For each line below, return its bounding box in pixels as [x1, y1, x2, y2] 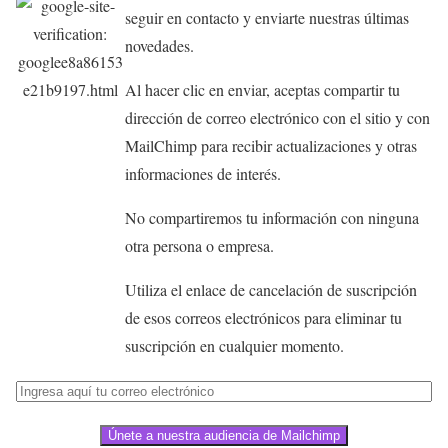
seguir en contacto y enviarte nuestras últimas [124, 7, 409, 29]
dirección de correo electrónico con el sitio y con [124, 107, 430, 129]
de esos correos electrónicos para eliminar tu [124, 307, 402, 329]
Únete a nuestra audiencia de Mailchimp [108, 428, 340, 444]
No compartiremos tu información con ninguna [124, 207, 419, 229]
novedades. [124, 35, 194, 57]
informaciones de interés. [124, 163, 281, 185]
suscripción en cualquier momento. [124, 335, 344, 357]
